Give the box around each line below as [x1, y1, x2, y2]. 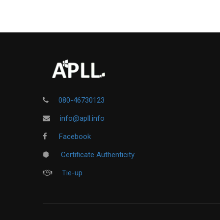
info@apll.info [60, 113, 105, 123]
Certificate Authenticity [59, 150, 135, 159]
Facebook [57, 132, 91, 141]
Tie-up [62, 168, 82, 177]
